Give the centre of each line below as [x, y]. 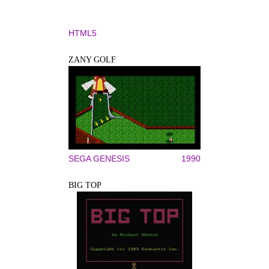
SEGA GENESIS [99, 159]
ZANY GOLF [92, 60]
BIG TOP [85, 185]
